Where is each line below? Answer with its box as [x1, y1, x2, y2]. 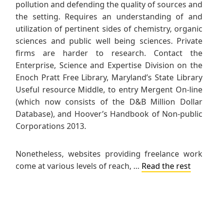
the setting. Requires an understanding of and [16, 11, 202, 22]
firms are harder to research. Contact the [16, 48, 202, 59]
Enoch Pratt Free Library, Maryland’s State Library [16, 72, 202, 83]
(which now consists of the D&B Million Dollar [16, 96, 202, 108]
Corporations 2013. [16, 121, 86, 132]
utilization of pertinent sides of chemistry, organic [16, 23, 202, 35]
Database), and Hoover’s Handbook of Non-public [16, 109, 202, 120]
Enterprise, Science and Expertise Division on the [16, 60, 202, 71]
